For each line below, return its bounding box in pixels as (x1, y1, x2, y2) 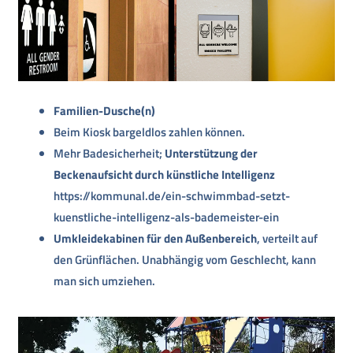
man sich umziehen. (54, 272, 156, 291)
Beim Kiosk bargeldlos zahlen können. (54, 123, 246, 142)
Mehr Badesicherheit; (54, 144, 165, 163)
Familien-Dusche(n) (54, 102, 156, 121)
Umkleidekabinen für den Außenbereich (54, 229, 258, 248)
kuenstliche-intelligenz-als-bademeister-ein (54, 208, 280, 227)
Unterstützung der (165, 144, 258, 163)
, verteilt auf (257, 229, 318, 248)
